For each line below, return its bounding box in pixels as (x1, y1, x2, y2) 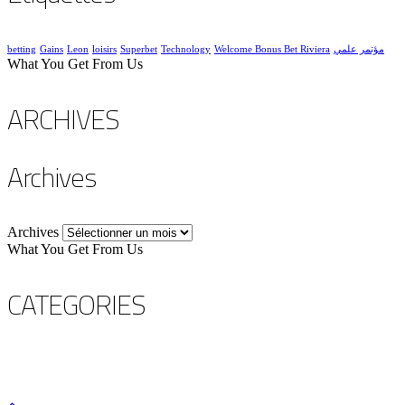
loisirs (92, 44, 117, 55)
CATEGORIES (7, 278, 146, 330)
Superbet (120, 44, 157, 55)
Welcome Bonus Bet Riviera (214, 44, 330, 55)
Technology (161, 44, 211, 55)
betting (7, 44, 36, 55)
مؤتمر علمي (334, 44, 384, 55)
